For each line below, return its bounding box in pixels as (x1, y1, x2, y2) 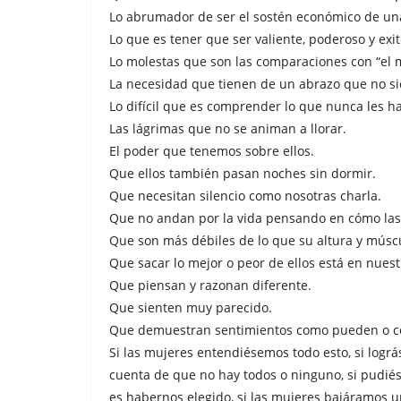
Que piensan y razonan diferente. (109, 277, 311, 294)
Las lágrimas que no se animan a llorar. (109, 120, 346, 137)
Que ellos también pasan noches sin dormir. (109, 165, 376, 182)
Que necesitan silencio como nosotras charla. (109, 187, 381, 204)
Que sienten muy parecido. (109, 299, 272, 316)
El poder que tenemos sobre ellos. (109, 142, 314, 159)
